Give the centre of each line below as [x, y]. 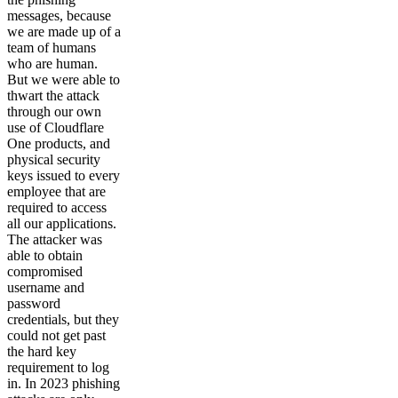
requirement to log [58, 367]
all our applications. [62, 223]
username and [46, 287]
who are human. [52, 64]
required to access [57, 207]
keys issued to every [64, 175]
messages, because [59, 16]
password [34, 303]
